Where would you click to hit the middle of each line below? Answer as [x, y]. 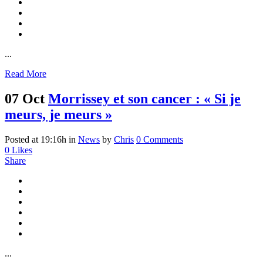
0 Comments [160, 140]
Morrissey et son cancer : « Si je [144, 99]
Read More [26, 74]
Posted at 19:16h [36, 140]
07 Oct [25, 99]
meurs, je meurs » [58, 115]
